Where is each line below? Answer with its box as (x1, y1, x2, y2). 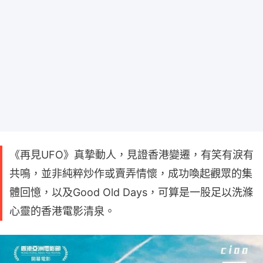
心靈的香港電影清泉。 (9, 205, 115, 218)
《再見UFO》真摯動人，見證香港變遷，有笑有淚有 (9, 149, 254, 161)
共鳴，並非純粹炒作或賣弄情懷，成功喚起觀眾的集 (9, 167, 252, 180)
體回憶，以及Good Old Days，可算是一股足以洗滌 (9, 186, 253, 199)
